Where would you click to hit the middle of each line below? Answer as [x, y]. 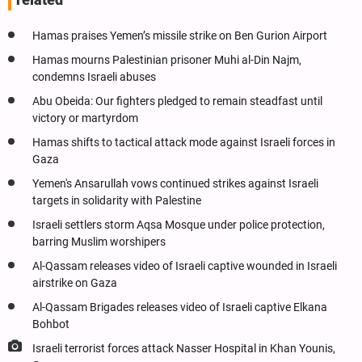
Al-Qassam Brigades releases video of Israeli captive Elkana [180, 308]
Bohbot [51, 325]
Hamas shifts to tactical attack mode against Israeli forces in [184, 143]
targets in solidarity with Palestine [117, 201]
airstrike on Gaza [75, 284]
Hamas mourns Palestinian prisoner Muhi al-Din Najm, [167, 61]
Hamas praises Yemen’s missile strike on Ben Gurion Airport [180, 36]
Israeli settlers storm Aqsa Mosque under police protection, [179, 225]
